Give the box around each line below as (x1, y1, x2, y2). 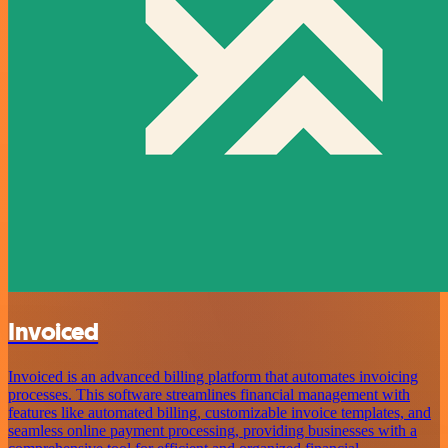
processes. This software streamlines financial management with (8, 385, 410, 403)
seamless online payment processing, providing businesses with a (8, 421, 417, 439)
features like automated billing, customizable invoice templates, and (8, 403, 431, 421)
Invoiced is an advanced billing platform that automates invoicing (8, 367, 418, 385)
